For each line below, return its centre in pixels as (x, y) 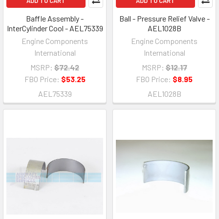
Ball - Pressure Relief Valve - (164, 18)
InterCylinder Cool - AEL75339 (55, 28)
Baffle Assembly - (55, 18)
